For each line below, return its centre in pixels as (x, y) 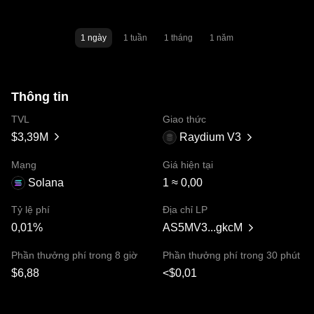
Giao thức (184, 119)
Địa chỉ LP (185, 209)
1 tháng (178, 37)
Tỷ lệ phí (30, 209)
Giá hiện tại (188, 164)
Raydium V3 (210, 137)
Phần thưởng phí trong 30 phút (231, 255)
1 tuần (135, 37)
